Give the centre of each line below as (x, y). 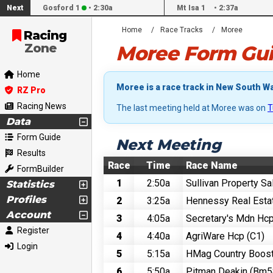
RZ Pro (31, 90)
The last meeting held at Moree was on (192, 108)
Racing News (42, 106)
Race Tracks (182, 30)
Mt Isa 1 (192, 8)
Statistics (30, 184)
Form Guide (39, 137)
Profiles (26, 200)
